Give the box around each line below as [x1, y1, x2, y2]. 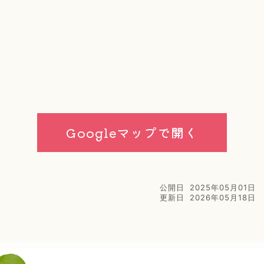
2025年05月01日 [190, 183, 256, 193]
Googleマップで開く [65, 123, 199, 142]
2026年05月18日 [190, 193, 256, 203]
